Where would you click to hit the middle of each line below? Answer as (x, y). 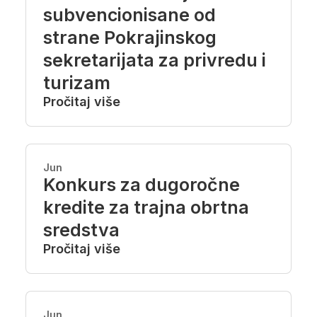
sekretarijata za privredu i (155, 60)
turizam (77, 83)
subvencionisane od (129, 15)
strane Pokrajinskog (130, 38)
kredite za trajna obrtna (146, 207)
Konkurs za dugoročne (142, 185)
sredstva (81, 230)
